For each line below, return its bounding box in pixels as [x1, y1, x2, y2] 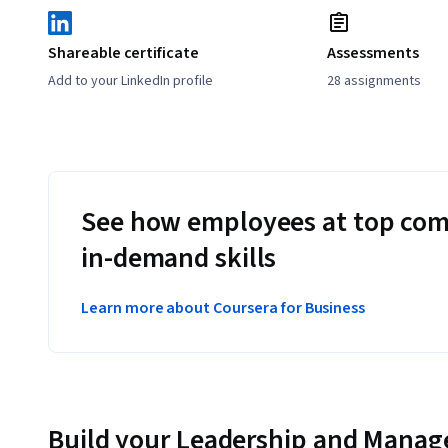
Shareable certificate [48, 42, 199, 65]
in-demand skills [81, 238, 277, 279]
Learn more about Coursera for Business [81, 297, 366, 320]
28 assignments [327, 71, 422, 92]
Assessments [327, 42, 419, 65]
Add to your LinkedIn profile [48, 71, 213, 92]
